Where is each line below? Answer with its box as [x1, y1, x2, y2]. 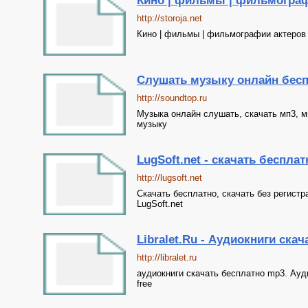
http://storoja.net [136, 13, 202, 23]
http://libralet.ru [136, 252, 197, 263]
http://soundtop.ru [136, 93, 207, 103]
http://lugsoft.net [136, 173, 202, 183]
